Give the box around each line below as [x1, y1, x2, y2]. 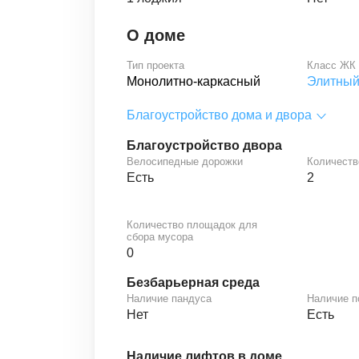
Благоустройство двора [127, 139, 282, 152]
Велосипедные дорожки [127, 155, 243, 167]
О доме [127, 26, 185, 44]
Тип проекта [127, 59, 184, 71]
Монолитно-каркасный [127, 75, 260, 88]
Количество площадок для [127, 219, 257, 231]
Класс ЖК [307, 59, 357, 71]
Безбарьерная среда [127, 276, 260, 289]
